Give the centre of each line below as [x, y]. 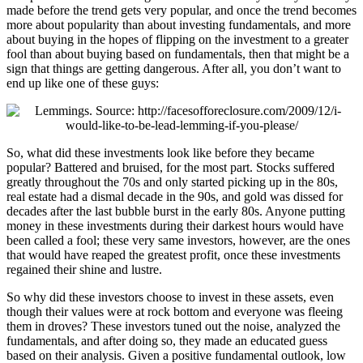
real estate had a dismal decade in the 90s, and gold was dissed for [175, 196]
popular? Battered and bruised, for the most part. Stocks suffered [171, 167]
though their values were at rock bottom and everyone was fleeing [175, 311]
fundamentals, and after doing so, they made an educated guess [167, 340]
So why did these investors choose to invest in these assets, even [170, 297]
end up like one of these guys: [83, 83]
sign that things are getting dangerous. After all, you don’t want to [174, 68]
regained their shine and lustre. [84, 269]
